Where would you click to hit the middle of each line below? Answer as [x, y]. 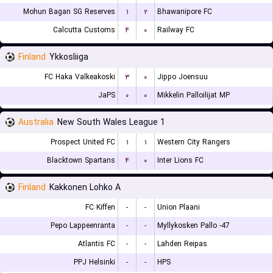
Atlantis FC [97, 244]
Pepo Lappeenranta [83, 226]
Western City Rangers [194, 142]
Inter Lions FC [180, 161]
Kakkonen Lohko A [85, 188]
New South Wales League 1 [111, 122]
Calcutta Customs [84, 30]
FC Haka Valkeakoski [80, 77]
